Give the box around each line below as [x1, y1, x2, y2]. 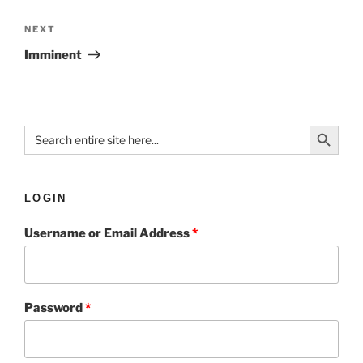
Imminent [24, 47, 82, 62]
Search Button [309, 116, 352, 133]
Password [24, 301, 85, 316]
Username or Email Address [24, 226, 192, 241]
